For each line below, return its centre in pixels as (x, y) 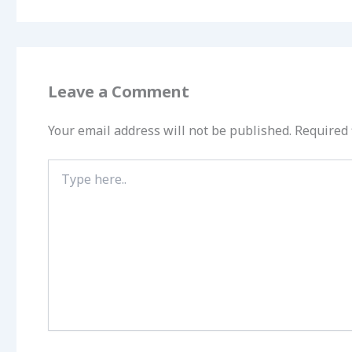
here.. (61, 181)
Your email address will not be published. (170, 130)
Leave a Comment (119, 91)
